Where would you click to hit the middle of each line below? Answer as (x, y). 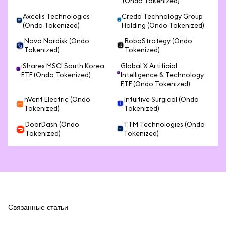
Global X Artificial (149, 66)
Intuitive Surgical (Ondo (161, 100)
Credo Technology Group (162, 17)
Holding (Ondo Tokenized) (163, 26)
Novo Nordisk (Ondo (56, 42)
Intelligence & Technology (162, 75)
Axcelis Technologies (56, 17)
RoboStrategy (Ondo (158, 42)
